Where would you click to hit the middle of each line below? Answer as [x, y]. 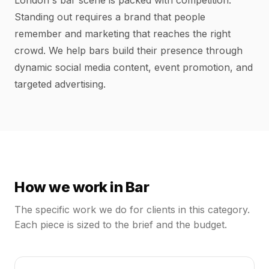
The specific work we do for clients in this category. [132, 210]
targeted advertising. [60, 84]
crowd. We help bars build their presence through [128, 50]
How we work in [70, 187]
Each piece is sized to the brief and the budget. [121, 225]
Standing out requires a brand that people [110, 17]
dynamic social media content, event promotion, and [134, 67]
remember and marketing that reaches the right [122, 34]
